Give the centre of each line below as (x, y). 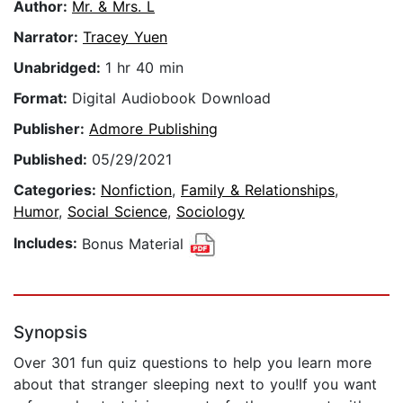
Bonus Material (135, 243)
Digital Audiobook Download (171, 99)
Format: (43, 99)
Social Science (117, 212)
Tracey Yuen (125, 37)
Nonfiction (136, 190)
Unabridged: (59, 68)
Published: (53, 160)
